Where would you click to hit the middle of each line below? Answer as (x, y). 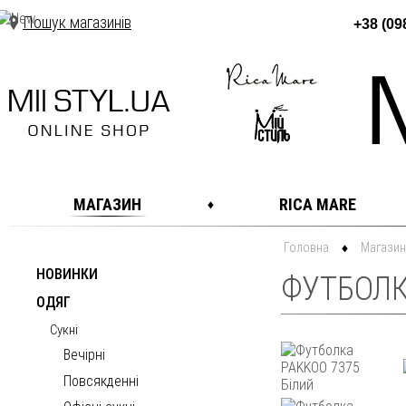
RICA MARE (318, 204)
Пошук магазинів (77, 22)
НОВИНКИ (67, 274)
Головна (306, 247)
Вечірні (84, 355)
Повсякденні (101, 381)
